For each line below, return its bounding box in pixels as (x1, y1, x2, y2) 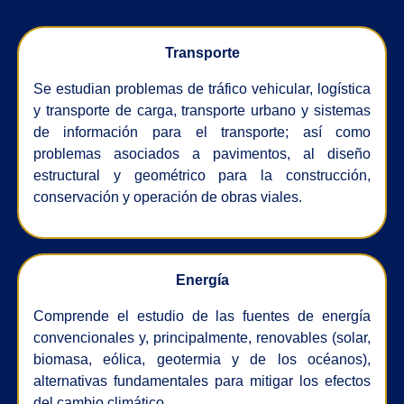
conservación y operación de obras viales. (32, 188, 302, 205)
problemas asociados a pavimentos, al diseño (32, 145, 372, 161)
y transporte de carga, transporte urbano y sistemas (32, 102, 372, 118)
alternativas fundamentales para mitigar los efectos (32, 372, 372, 389)
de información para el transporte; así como (32, 124, 372, 140)
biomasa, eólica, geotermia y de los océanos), (32, 351, 372, 367)
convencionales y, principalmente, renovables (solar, (32, 329, 372, 345)
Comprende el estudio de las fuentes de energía (32, 308, 372, 324)
